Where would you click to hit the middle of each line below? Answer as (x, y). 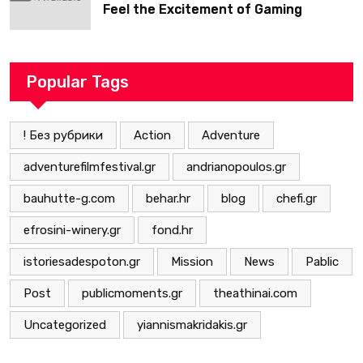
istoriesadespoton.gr (82, 261)
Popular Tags (77, 81)
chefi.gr (297, 198)
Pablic (322, 261)
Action (152, 135)
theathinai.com (255, 293)
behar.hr (168, 198)
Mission (192, 261)
